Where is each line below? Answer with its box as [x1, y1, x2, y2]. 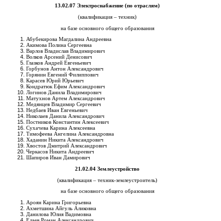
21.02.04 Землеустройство [75, 165, 140, 172]
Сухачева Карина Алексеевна [26, 125, 95, 131]
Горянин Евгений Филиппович [26, 72, 99, 78]
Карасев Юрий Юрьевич [26, 77, 84, 84]
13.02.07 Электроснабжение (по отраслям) [55, 2, 160, 9]
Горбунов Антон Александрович [26, 66, 104, 72]
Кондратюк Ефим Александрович [26, 83, 105, 90]
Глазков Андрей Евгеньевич [26, 60, 91, 66]
